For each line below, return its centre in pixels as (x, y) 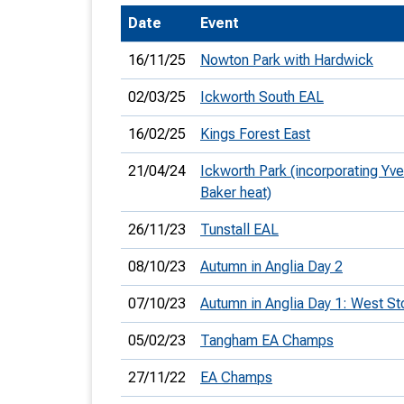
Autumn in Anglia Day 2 (271, 266)
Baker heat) (236, 193)
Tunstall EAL (239, 230)
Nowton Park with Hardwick (287, 60)
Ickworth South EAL (262, 97)
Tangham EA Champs (267, 340)
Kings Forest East (255, 134)
